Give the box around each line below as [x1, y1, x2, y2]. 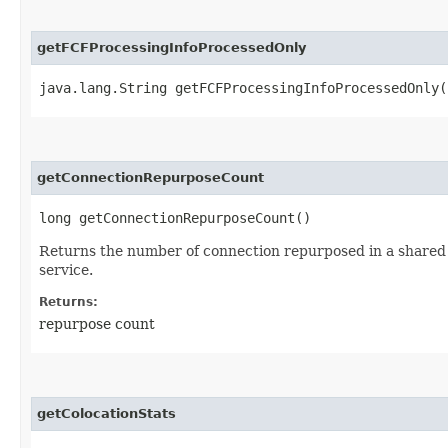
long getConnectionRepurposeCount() [39, 209, 311, 226]
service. [39, 261, 93, 278]
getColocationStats [37, 405, 176, 421]
